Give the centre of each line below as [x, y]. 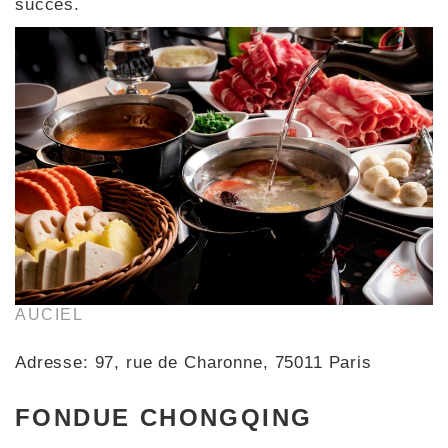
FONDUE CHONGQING [164, 417]
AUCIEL [49, 314]
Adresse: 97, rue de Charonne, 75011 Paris [193, 362]
